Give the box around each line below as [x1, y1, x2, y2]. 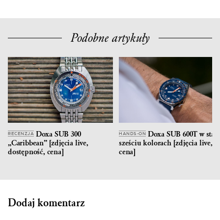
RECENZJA [8, 131, 34, 136]
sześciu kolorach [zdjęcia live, [119, 138, 213, 148]
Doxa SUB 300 [34, 129, 81, 139]
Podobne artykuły [70, 30, 150, 46]
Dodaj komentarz [8, 196, 85, 209]
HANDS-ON [119, 131, 146, 136]
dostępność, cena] [8, 147, 64, 157]
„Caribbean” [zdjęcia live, [8, 138, 88, 148]
